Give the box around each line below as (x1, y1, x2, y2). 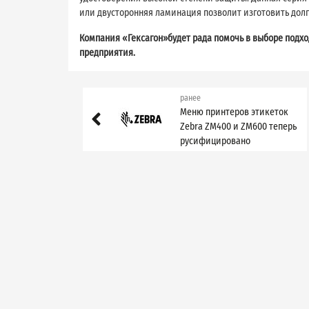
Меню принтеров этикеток (179, 106, 288, 118)
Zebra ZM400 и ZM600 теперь (179, 120, 297, 132)
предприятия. (79, 46, 135, 59)
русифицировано (179, 134, 250, 147)
